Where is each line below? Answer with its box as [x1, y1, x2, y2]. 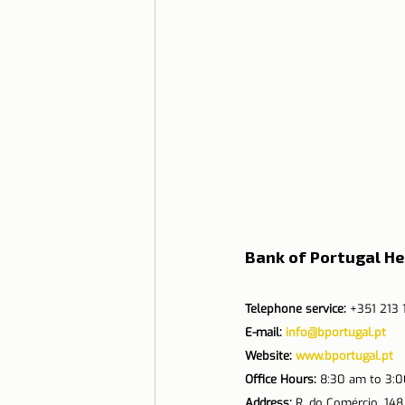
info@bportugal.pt [285, 325, 386, 341]
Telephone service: [244, 301, 346, 317]
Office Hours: [244, 372, 316, 388]
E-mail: [244, 325, 286, 341]
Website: [244, 348, 296, 364]
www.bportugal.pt [295, 348, 393, 364]
